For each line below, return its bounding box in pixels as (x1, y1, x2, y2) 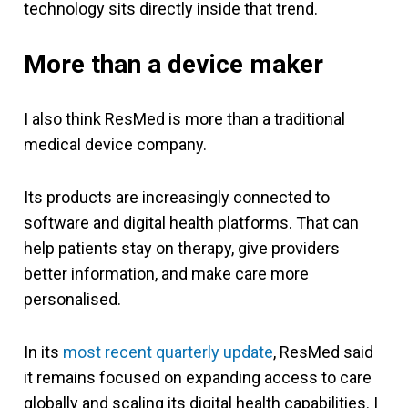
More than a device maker (24, 48, 323, 79)
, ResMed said (273, 342, 373, 362)
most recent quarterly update (63, 342, 273, 362)
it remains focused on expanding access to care (24, 367, 372, 387)
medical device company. (24, 134, 207, 154)
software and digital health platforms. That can (24, 212, 359, 232)
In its (24, 342, 63, 362)
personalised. (24, 289, 121, 309)
